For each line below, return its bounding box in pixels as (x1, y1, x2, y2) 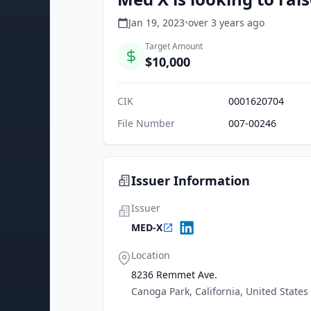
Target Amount (145, 40, 203, 52)
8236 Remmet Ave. (131, 268, 217, 281)
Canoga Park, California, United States (131, 285, 308, 298)
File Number (117, 117, 175, 130)
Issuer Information (131, 172, 250, 189)
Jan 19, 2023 (128, 16, 185, 29)
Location (131, 249, 170, 262)
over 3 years (188, 16, 244, 29)
